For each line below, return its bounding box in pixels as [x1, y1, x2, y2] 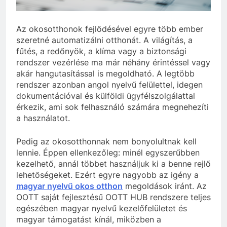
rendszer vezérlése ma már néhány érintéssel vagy [16, 57, 210, 67]
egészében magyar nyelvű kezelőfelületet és [16, 203, 187, 213]
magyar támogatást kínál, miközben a [16, 214, 161, 224]
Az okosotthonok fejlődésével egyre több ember [16, 23, 203, 34]
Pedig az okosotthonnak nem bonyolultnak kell [16, 136, 197, 146]
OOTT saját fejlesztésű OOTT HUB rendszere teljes [16, 192, 211, 202]
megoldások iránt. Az [123, 180, 207, 191]
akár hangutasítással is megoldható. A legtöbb [16, 68, 195, 79]
